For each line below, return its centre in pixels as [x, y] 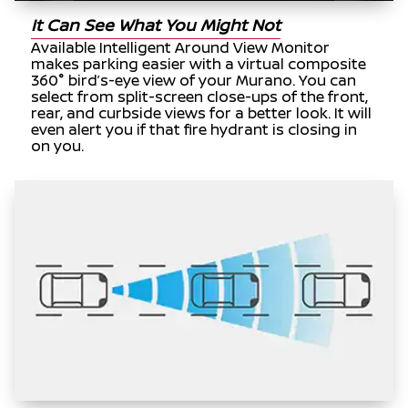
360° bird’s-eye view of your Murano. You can [194, 81]
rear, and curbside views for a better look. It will [202, 113]
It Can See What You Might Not [156, 25]
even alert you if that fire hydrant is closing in [194, 130]
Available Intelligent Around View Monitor [181, 48]
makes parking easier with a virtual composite [199, 64]
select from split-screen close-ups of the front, [200, 97]
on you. [58, 146]
